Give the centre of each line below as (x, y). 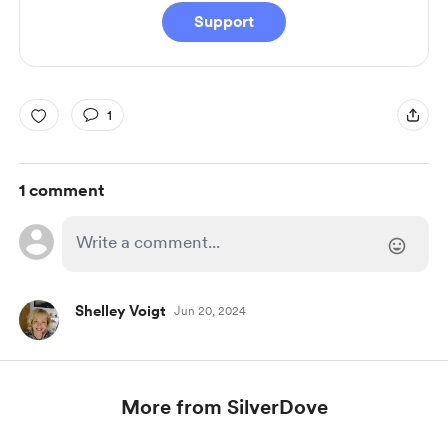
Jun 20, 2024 (209, 311)
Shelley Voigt (120, 311)
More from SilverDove (224, 407)
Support (224, 21)
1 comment (61, 190)
